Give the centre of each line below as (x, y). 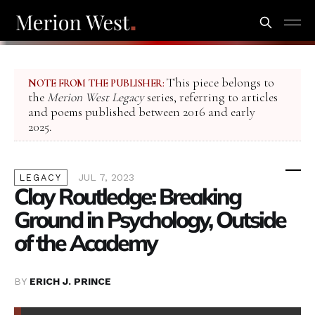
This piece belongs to (219, 83)
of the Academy (85, 243)
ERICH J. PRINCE (70, 282)
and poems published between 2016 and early (142, 112)
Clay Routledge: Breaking (127, 197)
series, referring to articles (211, 98)
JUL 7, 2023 (106, 178)
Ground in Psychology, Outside (150, 220)
